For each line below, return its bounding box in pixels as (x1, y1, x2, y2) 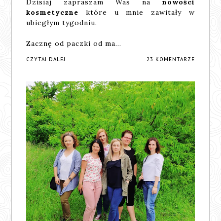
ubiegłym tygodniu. (26, 18, 98, 27)
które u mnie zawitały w (86, 7, 195, 17)
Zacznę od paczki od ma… (26, 38, 122, 48)
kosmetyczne (26, 7, 86, 17)
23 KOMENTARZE (146, 56, 195, 63)
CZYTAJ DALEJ (26, 56, 66, 63)
